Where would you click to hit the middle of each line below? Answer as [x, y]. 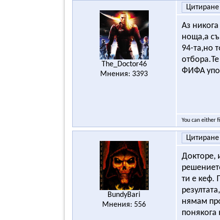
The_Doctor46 [124, 64]
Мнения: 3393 [124, 74]
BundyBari [124, 195]
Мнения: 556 [124, 205]
